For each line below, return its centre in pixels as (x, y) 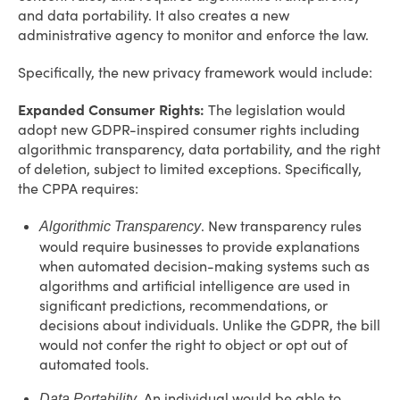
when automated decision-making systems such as (204, 266)
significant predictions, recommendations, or (183, 305)
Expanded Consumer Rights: (113, 110)
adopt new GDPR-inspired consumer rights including (189, 129)
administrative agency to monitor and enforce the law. (195, 35)
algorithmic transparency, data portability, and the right (199, 149)
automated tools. (94, 364)
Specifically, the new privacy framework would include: (195, 72)
